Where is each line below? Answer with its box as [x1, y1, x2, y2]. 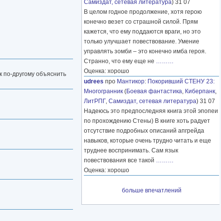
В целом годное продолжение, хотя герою [84, 8, 202, 16]
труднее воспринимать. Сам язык [84, 147, 178, 154]
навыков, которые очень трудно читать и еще [84, 137, 211, 145]
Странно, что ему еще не [84, 58, 156, 65]
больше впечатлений [121, 187, 182, 194]
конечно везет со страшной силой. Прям [84, 18, 198, 26]
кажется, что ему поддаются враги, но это [84, 28, 201, 36]
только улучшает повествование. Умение [84, 38, 199, 45]
